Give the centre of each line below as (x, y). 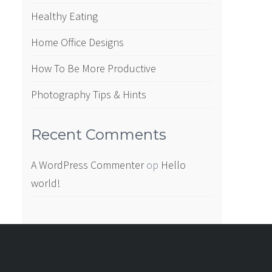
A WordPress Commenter (87, 165)
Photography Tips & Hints (88, 94)
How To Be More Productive (93, 68)
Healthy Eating (64, 16)
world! (45, 183)
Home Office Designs (77, 42)
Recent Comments (98, 134)
